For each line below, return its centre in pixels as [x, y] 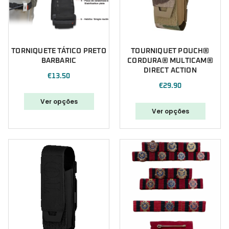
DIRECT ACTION [170, 71]
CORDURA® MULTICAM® [170, 61]
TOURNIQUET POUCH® [170, 51]
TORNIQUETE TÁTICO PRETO [59, 51]
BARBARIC [59, 61]
